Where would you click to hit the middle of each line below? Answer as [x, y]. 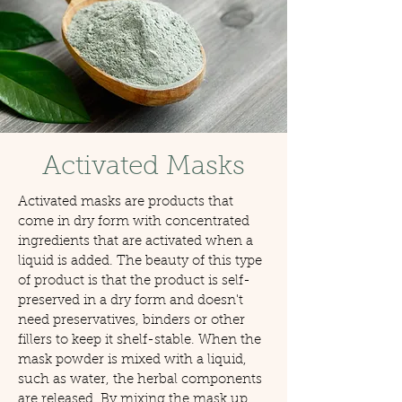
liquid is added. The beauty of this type [140, 261]
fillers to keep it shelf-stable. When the [140, 340]
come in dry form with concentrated [134, 222]
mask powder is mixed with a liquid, [132, 360]
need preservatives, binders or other [131, 320]
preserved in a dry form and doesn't [131, 301]
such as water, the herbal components [140, 380]
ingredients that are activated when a [135, 241]
